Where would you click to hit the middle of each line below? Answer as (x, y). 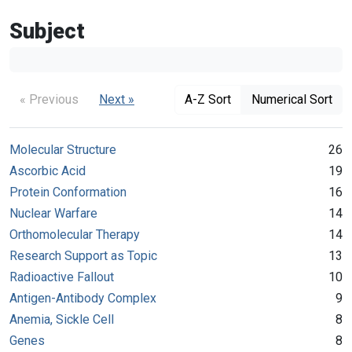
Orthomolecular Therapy (75, 234)
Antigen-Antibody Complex (83, 298)
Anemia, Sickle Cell (62, 319)
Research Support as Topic (83, 255)
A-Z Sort (208, 99)
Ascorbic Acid (48, 170)
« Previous (49, 99)
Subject (47, 31)
